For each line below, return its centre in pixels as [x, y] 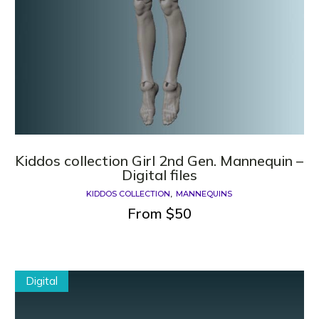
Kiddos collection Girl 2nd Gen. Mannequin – [159, 161]
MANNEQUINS [204, 194]
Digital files [159, 175]
